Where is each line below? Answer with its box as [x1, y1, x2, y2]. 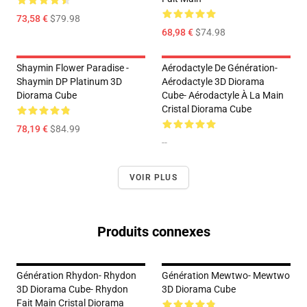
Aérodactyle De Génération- [162, 62, 278, 74]
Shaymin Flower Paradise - [16, 62, 129, 74]
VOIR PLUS [130, 173, 177, 183]
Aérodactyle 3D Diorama [162, 76, 265, 88]
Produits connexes [97, 223, 210, 241]
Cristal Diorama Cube [162, 103, 251, 115]
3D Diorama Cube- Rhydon [16, 284, 128, 295]
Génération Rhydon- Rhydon [16, 270, 136, 282]
